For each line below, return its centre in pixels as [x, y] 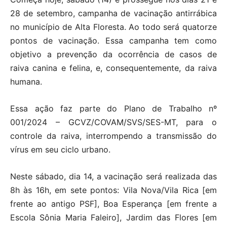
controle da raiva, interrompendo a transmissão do [113, 136]
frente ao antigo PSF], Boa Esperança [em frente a [113, 204]
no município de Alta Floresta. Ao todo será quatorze [113, 27]
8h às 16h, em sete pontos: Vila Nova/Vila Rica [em [113, 190]
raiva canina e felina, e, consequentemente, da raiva [113, 68]
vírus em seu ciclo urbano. [60, 150]
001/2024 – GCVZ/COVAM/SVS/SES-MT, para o [113, 122]
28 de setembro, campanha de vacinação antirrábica [113, 13]
